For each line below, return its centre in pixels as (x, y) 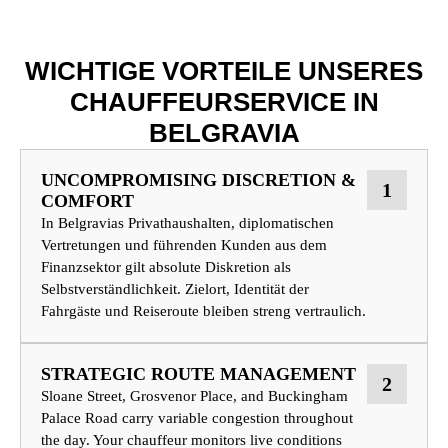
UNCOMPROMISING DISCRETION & (198, 180)
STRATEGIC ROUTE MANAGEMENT (198, 374)
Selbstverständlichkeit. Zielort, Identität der (175, 289)
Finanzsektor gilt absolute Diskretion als (166, 267)
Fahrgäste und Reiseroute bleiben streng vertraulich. (203, 311)
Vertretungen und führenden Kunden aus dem (184, 245)
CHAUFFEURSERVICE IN (224, 102)
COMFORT (87, 201)
